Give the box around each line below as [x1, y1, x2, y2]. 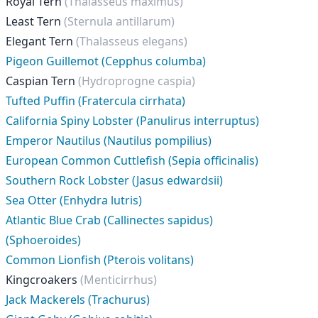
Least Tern [6, 13, 64, 29]
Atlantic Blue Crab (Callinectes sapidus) [6, 212, 213, 228]
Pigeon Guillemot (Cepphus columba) [6, 53, 206, 69]
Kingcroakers [6, 272, 80, 287]
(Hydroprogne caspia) [78, 73, 195, 89]
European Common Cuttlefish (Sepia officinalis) [6, 153, 258, 168]
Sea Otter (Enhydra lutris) [6, 192, 142, 208]
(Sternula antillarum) [64, 13, 175, 29]
